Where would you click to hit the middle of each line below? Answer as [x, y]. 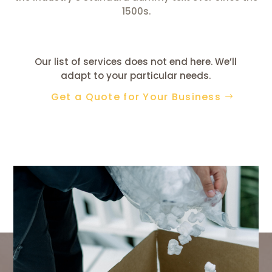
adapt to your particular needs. [136, 76]
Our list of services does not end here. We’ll [136, 62]
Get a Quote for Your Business [136, 97]
